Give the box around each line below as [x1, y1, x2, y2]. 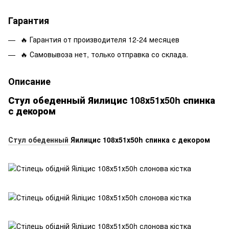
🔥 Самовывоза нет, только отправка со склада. [20, 49, 188, 59]
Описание [8, 74, 51, 88]
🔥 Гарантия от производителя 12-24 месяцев [20, 34, 179, 45]
